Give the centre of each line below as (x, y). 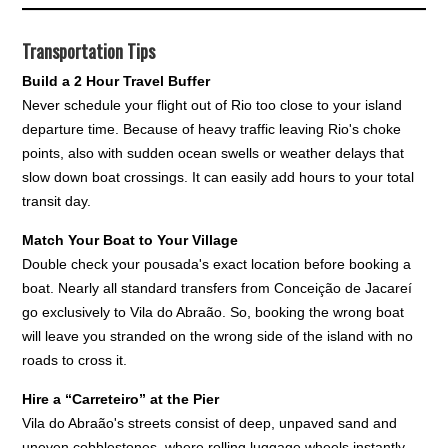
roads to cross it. (75, 359)
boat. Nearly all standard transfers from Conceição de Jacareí (217, 287)
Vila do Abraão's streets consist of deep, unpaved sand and (210, 422)
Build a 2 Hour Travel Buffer (116, 80)
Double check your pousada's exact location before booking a (217, 263)
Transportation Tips (89, 50)
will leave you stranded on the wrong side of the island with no (218, 335)
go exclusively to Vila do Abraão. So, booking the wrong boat (213, 311)
